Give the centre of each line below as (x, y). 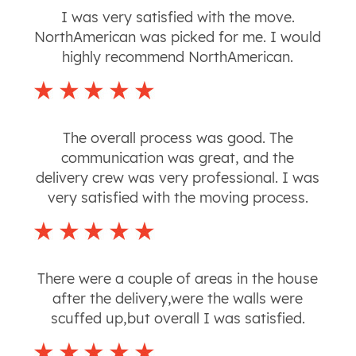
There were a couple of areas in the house (178, 279)
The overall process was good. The (178, 138)
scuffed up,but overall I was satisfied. (178, 319)
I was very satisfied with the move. (178, 17)
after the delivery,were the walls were (178, 299)
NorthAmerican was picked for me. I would (178, 37)
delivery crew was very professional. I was (178, 178)
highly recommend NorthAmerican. (178, 57)
